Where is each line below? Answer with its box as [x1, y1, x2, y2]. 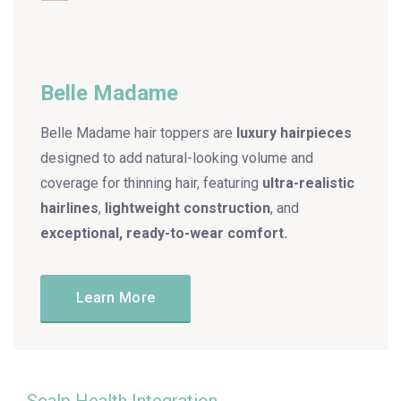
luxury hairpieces [236, 124, 352, 141]
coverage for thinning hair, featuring [40, 175, 262, 192]
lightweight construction [105, 200, 270, 217]
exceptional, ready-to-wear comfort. [40, 225, 287, 242]
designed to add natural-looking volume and [40, 149, 313, 166]
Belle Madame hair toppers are [40, 124, 236, 141]
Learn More [76, 289, 156, 306]
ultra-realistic [262, 175, 354, 192]
